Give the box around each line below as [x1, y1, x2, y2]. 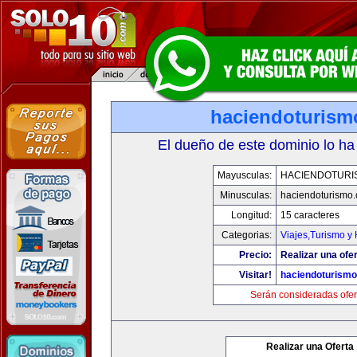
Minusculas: [220, 190, 272, 201]
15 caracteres [280, 210, 339, 221]
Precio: [239, 249, 272, 261]
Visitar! [239, 269, 272, 280]
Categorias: [222, 229, 272, 241]
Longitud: [231, 210, 272, 221]
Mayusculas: [218, 170, 272, 181]
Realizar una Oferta [266, 341, 354, 352]
